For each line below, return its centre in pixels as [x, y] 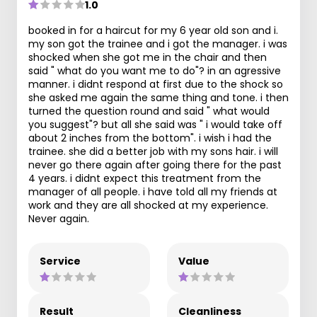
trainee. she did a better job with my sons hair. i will [153, 151]
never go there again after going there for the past [155, 165]
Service [60, 261]
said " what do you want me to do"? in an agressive [155, 70]
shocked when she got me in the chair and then [148, 57]
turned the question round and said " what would [149, 111]
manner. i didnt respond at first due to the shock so [156, 84]
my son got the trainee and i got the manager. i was [158, 44]
